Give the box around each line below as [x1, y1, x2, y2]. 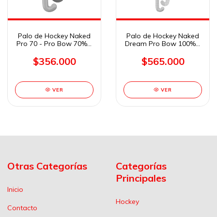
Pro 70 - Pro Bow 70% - [16, 39, 92, 48]
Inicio [7, 185, 23, 194]
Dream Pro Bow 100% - [125, 39, 201, 48]
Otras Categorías [7, 160, 87, 172]
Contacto [7, 203, 37, 212]
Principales [116, 172, 166, 184]
